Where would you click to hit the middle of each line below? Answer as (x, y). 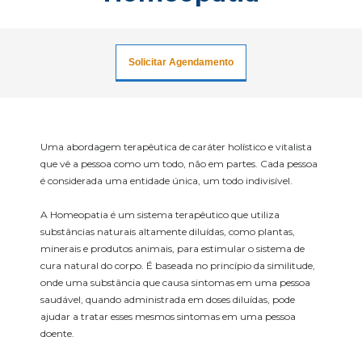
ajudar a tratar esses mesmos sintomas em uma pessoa (168, 317)
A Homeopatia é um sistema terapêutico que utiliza (160, 215)
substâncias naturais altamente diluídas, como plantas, (168, 232)
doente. (57, 334)
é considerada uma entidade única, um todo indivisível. (166, 181)
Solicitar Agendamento (181, 63)
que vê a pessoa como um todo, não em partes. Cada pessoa (179, 164)
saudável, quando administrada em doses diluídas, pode (168, 300)
